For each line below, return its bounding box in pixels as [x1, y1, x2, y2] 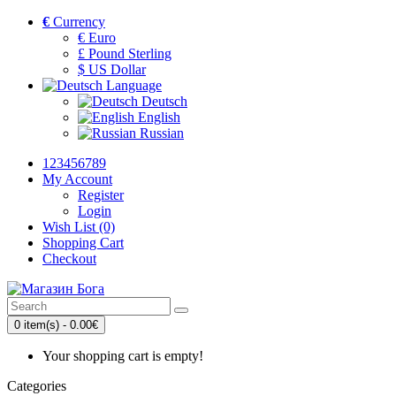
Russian [136, 126, 184, 141]
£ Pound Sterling [78, 46, 171, 61]
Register [78, 187, 124, 202]
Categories [7, 378, 66, 393]
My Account [42, 171, 112, 187]
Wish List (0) [42, 219, 115, 234]
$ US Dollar [78, 62, 146, 77]
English [134, 110, 180, 125]
